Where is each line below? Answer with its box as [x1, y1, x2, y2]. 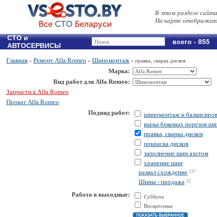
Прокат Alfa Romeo [6, 98, 59, 106]
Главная [6, 57, 28, 64]
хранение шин [144, 159, 183, 167]
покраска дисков [144, 140, 188, 147]
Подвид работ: [88, 109, 130, 116]
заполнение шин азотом [144, 150, 208, 157]
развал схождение [139, 169, 187, 176]
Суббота [142, 194, 164, 200]
